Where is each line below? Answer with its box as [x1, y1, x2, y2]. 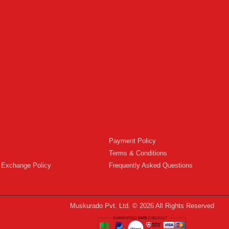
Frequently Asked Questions [108, 161, 193, 169]
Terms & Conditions [108, 149, 167, 157]
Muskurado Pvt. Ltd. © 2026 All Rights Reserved [70, 201, 214, 210]
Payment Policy [108, 136, 156, 145]
